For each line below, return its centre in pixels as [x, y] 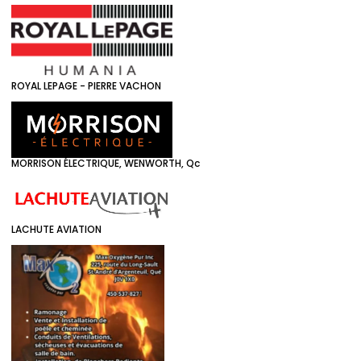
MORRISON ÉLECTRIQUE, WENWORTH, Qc [106, 164]
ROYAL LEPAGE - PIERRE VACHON [86, 86]
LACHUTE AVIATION [56, 229]
